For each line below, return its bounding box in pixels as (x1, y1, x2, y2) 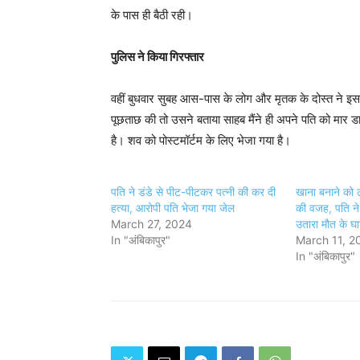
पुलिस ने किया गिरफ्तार (111, 48, 204, 64)
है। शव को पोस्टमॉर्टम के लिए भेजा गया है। (111, 132, 291, 148)
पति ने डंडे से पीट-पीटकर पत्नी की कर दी (111, 184, 276, 198)
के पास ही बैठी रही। (111, 6, 193, 22)
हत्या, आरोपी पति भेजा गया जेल (111, 200, 235, 215)
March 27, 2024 (111, 216, 192, 231)
